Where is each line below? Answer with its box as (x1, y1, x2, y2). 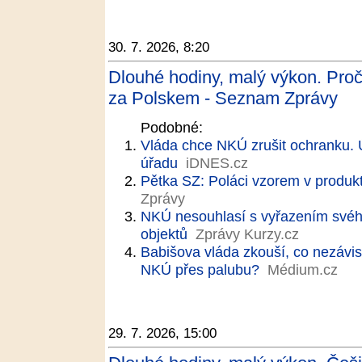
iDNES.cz (186, 154, 248, 171)
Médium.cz (267, 261, 338, 278)
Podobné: (141, 119, 203, 136)
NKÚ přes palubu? (141, 261, 259, 278)
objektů (141, 225, 187, 242)
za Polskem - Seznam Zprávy (108, 88, 338, 108)
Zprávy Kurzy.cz (196, 225, 299, 242)
